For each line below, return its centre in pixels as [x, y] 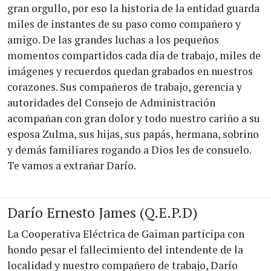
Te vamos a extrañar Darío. [72, 166]
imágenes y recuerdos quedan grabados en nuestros [130, 71]
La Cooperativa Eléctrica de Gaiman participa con [126, 234]
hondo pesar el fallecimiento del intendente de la [125, 250]
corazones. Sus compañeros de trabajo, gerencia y [125, 87]
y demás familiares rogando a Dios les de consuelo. [129, 150]
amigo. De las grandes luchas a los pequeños [113, 40]
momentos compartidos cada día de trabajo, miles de [134, 56]
